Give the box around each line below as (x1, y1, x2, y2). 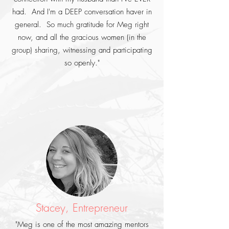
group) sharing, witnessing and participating (11, 45, 152, 55)
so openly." (64, 58, 100, 68)
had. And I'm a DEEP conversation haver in (12, 7, 152, 17)
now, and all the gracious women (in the (17, 32, 146, 42)
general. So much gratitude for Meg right (15, 19, 149, 30)
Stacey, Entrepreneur (36, 201, 128, 215)
